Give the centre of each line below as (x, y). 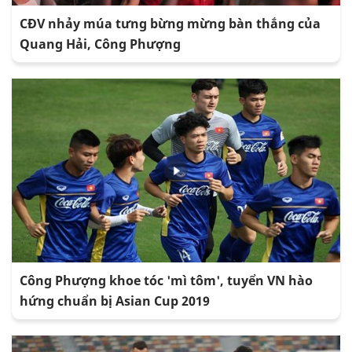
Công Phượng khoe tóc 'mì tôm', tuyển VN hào (166, 281)
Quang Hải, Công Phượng (100, 44)
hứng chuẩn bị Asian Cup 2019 (115, 301)
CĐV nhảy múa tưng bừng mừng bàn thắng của (170, 24)
